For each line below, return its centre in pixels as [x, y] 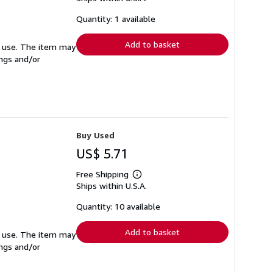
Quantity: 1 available [116, 19]
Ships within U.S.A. [112, 186]
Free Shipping [102, 174]
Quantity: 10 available [118, 206]
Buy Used [95, 135]
